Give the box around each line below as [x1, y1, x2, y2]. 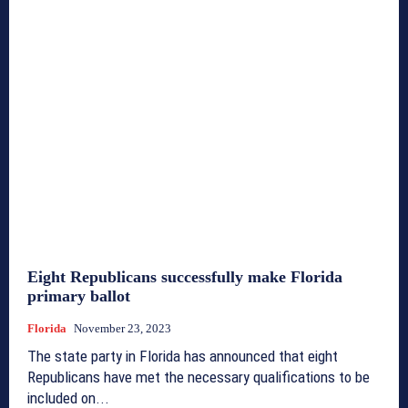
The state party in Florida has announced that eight [27, 346, 338, 365]
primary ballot [27, 286, 130, 305]
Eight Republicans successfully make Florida [27, 267, 342, 286]
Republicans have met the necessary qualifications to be [27, 367, 370, 386]
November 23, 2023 [74, 321, 171, 335]
